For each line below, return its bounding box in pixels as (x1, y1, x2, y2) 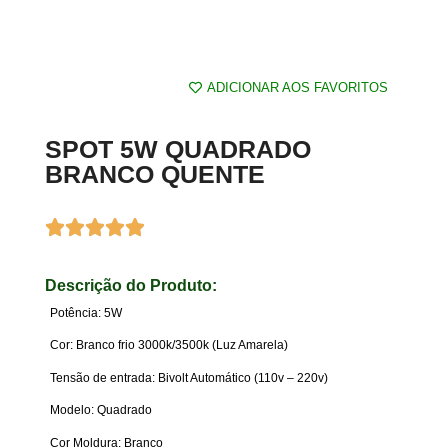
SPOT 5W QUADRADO (45, 135, 311, 164)
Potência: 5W (50, 306, 122, 321)
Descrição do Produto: (45, 277, 217, 295)
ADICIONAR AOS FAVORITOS (207, 80, 388, 96)
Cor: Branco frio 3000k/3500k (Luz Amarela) (50, 338, 288, 353)
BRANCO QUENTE (45, 160, 265, 189)
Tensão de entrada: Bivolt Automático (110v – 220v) (50, 370, 328, 385)
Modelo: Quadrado (50, 403, 152, 418)
